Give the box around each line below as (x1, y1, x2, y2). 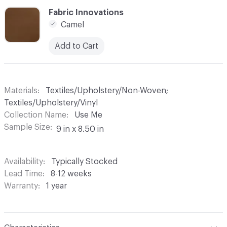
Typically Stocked (51, 157, 118, 166)
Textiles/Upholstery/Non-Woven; (46, 86, 168, 95)
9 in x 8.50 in (56, 125, 104, 133)
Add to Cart (55, 42, 98, 50)
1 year (46, 181, 67, 190)
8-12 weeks (51, 169, 92, 178)
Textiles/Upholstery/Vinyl (4, 98, 98, 107)
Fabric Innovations (49, 8, 124, 17)
